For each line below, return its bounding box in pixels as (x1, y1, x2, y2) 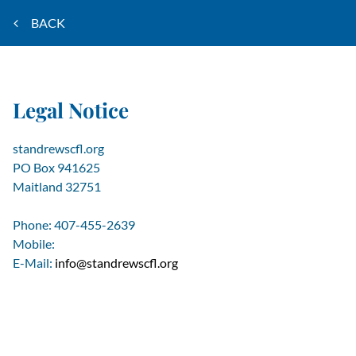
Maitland (13, 179, 63, 194)
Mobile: (13, 236, 55, 251)
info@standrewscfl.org (55, 255, 178, 270)
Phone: (13, 217, 54, 232)
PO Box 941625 (13, 160, 100, 175)
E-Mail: (13, 255, 55, 270)
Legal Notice (13, 96, 129, 124)
